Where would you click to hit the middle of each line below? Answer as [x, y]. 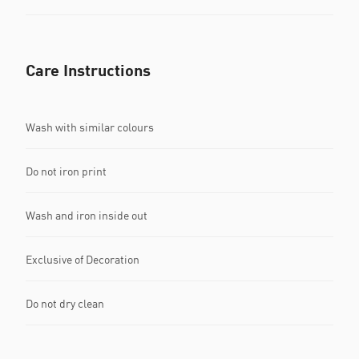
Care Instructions [88, 70]
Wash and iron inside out [87, 215]
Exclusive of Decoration [83, 259]
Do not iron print [66, 171]
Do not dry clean [65, 303]
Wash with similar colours [90, 127]
